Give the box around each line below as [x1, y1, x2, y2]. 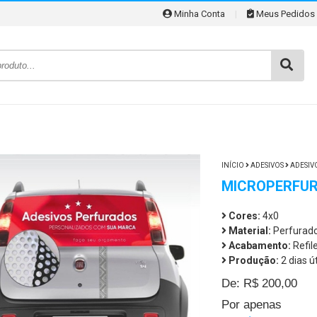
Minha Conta [172, 8, 225, 19]
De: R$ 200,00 [221, 277, 297, 290]
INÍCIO [221, 161, 244, 169]
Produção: [228, 255, 279, 266]
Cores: [228, 210, 260, 221]
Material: [228, 225, 271, 236]
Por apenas [221, 298, 282, 311]
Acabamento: [228, 240, 291, 251]
